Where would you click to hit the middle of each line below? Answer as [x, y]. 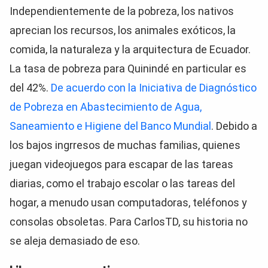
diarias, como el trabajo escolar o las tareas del [122, 183]
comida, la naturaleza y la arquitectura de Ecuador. [130, 49]
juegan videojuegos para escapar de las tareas [121, 164]
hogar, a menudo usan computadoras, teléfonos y [128, 202]
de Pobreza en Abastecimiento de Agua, [106, 107]
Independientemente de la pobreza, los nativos [122, 11]
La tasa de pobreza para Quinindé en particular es [128, 68]
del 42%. [30, 88]
